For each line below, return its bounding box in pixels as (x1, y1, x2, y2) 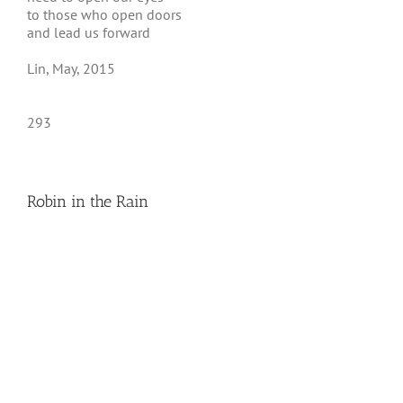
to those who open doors (27, 5, 182, 23)
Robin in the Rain (27, 192, 148, 211)
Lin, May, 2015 (27, 59, 115, 77)
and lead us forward (27, 23, 150, 41)
